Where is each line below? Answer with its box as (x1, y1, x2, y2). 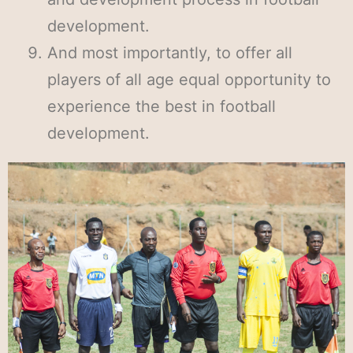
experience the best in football (47, 97, 276, 116)
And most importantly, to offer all (47, 43, 292, 62)
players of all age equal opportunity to (47, 70, 331, 89)
